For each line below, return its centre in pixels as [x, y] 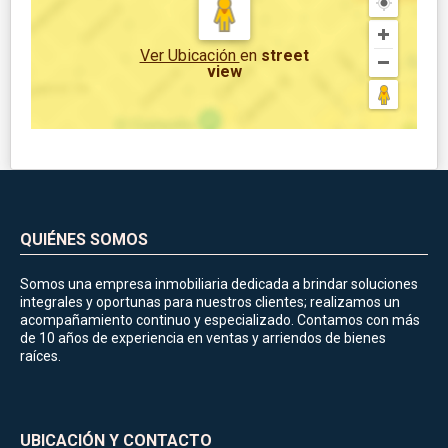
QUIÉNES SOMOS [84, 239]
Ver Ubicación [189, 55]
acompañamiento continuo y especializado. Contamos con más [220, 319]
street [284, 55]
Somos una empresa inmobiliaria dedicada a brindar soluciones [219, 283]
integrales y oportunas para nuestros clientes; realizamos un [210, 301]
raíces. [40, 355]
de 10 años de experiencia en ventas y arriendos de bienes [203, 337]
